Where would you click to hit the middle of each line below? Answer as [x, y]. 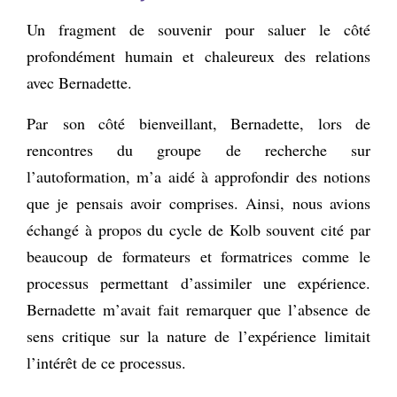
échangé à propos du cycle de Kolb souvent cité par [198, 229]
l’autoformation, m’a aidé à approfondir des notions [198, 176]
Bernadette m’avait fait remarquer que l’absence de [198, 309]
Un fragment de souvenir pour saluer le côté [198, 29]
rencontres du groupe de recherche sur [198, 149]
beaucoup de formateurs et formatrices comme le [198, 256]
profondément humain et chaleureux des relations [198, 55]
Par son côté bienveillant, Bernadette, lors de [198, 123]
